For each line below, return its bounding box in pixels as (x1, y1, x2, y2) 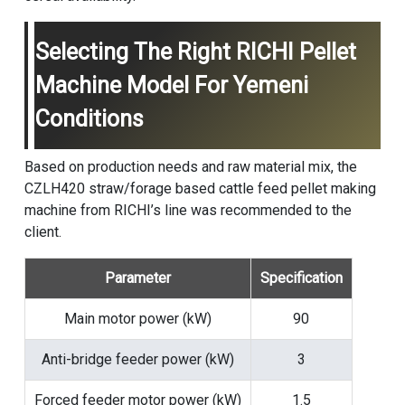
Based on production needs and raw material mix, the (24, 158, 357, 176)
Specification (259, 269, 343, 287)
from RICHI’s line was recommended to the (76, 202, 352, 220)
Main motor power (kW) (63, 310, 212, 328)
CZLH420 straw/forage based (24, 180, 219, 198)
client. (24, 223, 61, 241)
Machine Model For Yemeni (34, 72, 308, 99)
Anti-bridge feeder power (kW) (41, 351, 234, 369)
